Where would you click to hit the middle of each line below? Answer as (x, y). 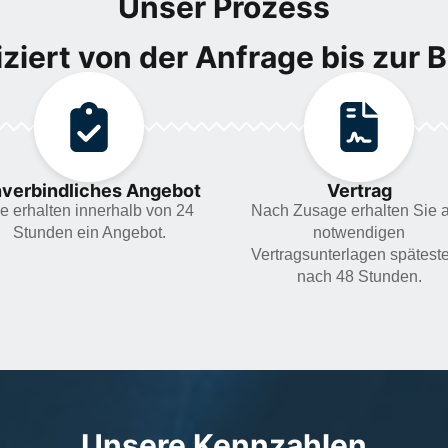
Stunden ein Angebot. (89, 232)
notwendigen (359, 232)
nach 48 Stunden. (359, 276)
